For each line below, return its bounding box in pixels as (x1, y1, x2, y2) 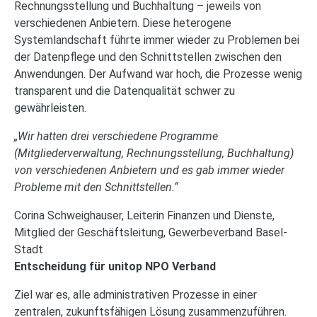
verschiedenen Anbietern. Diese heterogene (14, 16, 231, 30)
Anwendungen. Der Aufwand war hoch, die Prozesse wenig (14, 67, 302, 81)
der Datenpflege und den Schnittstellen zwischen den (14, 50, 282, 64)
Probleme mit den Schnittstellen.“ (14, 180, 178, 194)
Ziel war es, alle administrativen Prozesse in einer (14, 288, 257, 301)
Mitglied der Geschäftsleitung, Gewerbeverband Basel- (14, 226, 287, 239)
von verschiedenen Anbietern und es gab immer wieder (14, 163, 284, 177)
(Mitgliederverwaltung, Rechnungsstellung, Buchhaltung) (14, 146, 294, 160)
